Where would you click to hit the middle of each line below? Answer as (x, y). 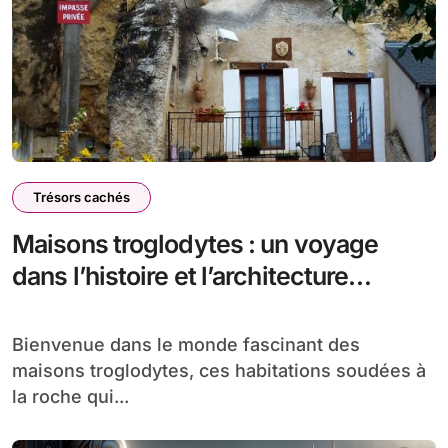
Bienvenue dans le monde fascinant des (18, 344)
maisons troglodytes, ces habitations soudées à (219, 370)
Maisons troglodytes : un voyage (195, 244)
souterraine (77, 308)
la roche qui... (70, 396)
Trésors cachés (81, 197)
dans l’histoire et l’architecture (180, 276)
